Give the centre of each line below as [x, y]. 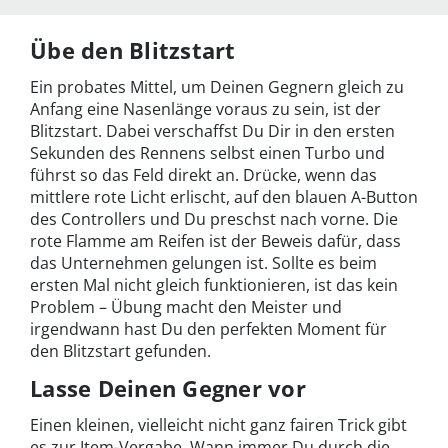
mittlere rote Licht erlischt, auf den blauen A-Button [224, 197]
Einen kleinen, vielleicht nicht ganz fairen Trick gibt [218, 425]
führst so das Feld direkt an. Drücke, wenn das [203, 175]
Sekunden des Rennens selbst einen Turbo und [207, 153]
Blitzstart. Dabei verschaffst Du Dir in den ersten [212, 131]
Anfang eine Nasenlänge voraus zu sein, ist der [205, 109]
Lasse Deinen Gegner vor [168, 388]
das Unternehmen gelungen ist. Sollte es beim [203, 263]
